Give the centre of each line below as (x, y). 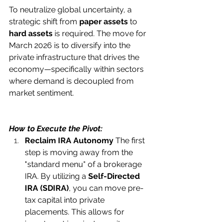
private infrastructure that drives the (75, 57)
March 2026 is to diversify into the (71, 46)
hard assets (31, 34)
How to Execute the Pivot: (56, 129)
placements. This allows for (76, 212)
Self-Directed (115, 176)
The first (130, 141)
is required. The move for (100, 34)
